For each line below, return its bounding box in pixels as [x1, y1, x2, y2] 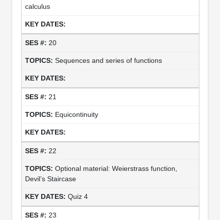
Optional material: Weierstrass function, [55, 164, 177, 172]
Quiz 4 [67, 192, 88, 200]
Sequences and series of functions [55, 56, 162, 64]
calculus [25, 2, 50, 10]
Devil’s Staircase [25, 174, 76, 183]
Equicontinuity [55, 110, 98, 118]
